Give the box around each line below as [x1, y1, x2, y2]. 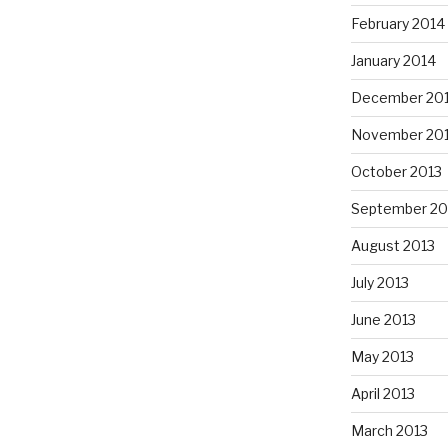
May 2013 [350, 348, 414, 366]
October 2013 [350, 163, 442, 181]
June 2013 [350, 311, 416, 329]
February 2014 [350, 15, 445, 33]
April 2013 [350, 385, 415, 403]
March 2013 [350, 422, 428, 440]
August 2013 [350, 237, 435, 255]
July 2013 [350, 274, 409, 292]
